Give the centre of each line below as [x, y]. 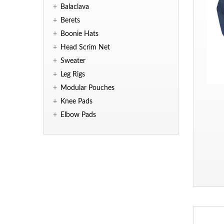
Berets [70, 21]
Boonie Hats [79, 34]
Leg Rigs [73, 75]
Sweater [73, 61]
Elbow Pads [78, 115]
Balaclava [75, 7]
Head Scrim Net [85, 48]
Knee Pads [76, 102]
